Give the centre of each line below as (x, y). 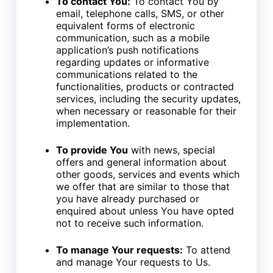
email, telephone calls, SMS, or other (140, 14)
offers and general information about (141, 162)
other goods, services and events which (147, 175)
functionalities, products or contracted (145, 87)
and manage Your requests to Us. (133, 262)
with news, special (171, 150)
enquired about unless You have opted (145, 211)
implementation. (93, 123)
